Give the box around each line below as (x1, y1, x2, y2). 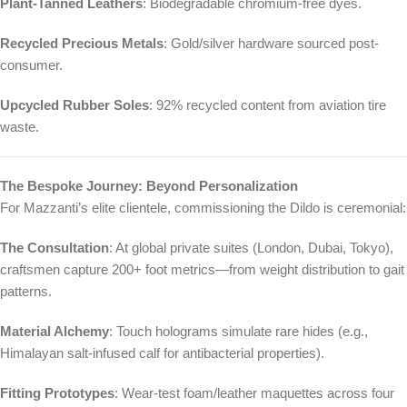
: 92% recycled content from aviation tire (149, 97, 386, 114)
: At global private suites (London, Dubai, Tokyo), (109, 240, 393, 256)
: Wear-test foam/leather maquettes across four (114, 385, 394, 402)
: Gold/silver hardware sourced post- (164, 35, 379, 52)
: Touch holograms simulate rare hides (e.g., (109, 323, 368, 340)
